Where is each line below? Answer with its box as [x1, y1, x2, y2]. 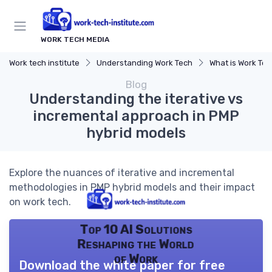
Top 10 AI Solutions [80, 222, 192, 237]
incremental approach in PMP [33, 107, 239, 124]
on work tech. [9, 195, 71, 208]
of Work [114, 251, 158, 267]
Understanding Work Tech [97, 58, 192, 67]
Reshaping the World [77, 237, 195, 252]
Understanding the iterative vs [29, 90, 243, 107]
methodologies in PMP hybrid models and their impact [9, 181, 255, 193]
